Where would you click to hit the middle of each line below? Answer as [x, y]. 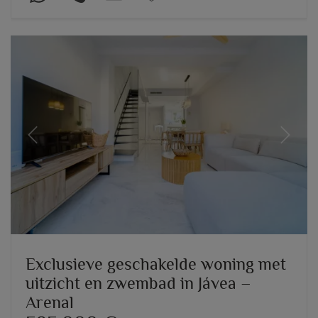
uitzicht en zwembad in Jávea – [138, 283]
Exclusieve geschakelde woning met [156, 264]
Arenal [50, 302]
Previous [51, 143]
